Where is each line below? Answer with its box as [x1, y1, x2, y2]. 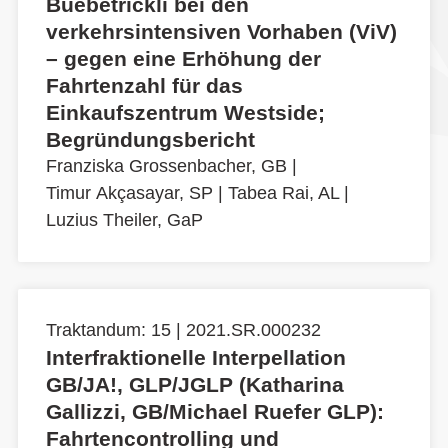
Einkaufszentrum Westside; [46, 101, 325, 125]
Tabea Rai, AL [228, 183, 339, 204]
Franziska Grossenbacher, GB [46, 156, 287, 177]
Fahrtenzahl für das [46, 74, 243, 98]
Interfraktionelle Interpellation [46, 346, 346, 370]
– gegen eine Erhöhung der [46, 47, 321, 71]
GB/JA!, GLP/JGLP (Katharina [46, 373, 344, 397]
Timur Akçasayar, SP [46, 183, 213, 204]
